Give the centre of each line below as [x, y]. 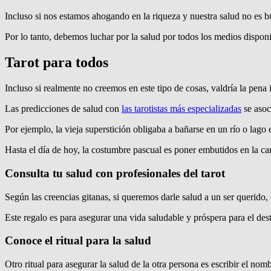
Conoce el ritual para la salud [80, 241]
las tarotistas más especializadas [181, 109]
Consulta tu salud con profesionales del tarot [115, 173]
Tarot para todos [57, 63]
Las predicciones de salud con [63, 109]
